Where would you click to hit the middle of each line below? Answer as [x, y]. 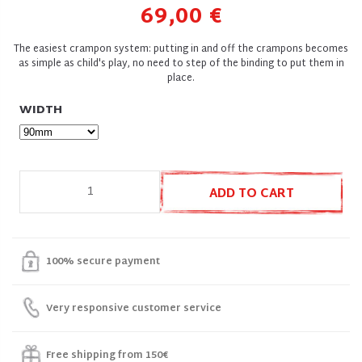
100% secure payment [103, 261]
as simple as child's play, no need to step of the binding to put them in [181, 64]
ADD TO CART [251, 194]
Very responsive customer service [134, 308]
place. [181, 78]
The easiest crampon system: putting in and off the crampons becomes [181, 49]
